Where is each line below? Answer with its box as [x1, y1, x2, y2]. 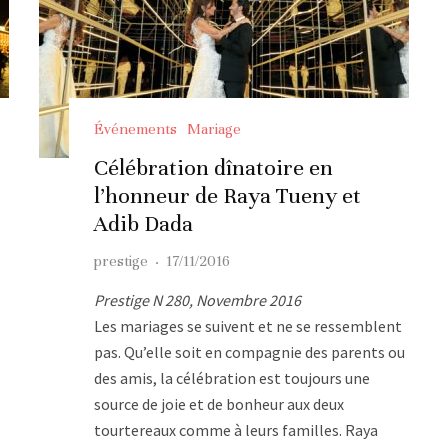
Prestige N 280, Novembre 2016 [94, 289, 301, 310]
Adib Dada [94, 209, 193, 237]
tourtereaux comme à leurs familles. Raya [94, 419, 378, 440]
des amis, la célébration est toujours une [94, 367, 370, 388]
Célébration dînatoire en [94, 153, 333, 181]
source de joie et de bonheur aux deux [94, 393, 344, 414]
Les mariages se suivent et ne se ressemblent [94, 315, 402, 336]
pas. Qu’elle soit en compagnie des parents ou [94, 341, 405, 362]
